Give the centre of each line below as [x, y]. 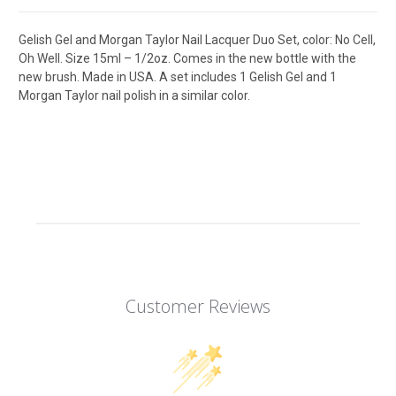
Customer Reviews [198, 307]
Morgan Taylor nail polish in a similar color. [134, 96]
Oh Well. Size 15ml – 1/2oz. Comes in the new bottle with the [187, 59]
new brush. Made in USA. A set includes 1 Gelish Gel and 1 [178, 77]
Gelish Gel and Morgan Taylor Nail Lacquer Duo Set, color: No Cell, [197, 40]
